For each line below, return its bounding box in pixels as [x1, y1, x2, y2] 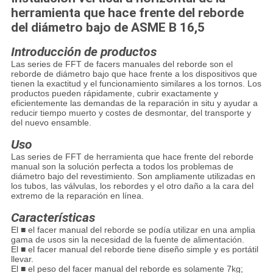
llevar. [10, 254, 34, 264]
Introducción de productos [10, 44, 157, 60]
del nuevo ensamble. [10, 118, 91, 128]
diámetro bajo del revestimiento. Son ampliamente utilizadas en [10, 171, 255, 182]
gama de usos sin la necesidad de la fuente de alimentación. [10, 235, 244, 245]
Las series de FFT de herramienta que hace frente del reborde [10, 152, 253, 162]
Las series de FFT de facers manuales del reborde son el [10, 59, 233, 69]
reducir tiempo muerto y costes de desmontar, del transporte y [10, 108, 251, 118]
